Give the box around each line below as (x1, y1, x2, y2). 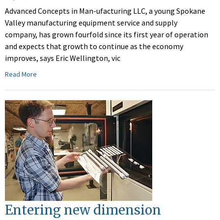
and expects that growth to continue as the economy (5, 41, 183, 52)
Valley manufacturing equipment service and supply (5, 18, 177, 28)
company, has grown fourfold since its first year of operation (5, 29, 208, 40)
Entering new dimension (5, 202, 161, 219)
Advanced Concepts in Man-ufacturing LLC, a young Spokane (5, 6, 205, 16)
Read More (5, 70, 37, 79)
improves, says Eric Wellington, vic (5, 53, 120, 63)
